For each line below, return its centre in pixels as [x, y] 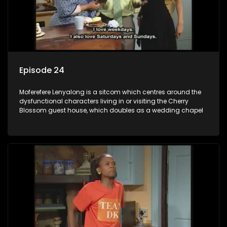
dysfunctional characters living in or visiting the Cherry [104, 101]
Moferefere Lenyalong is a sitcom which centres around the [110, 92]
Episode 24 [42, 70]
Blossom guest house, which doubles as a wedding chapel [111, 110]
